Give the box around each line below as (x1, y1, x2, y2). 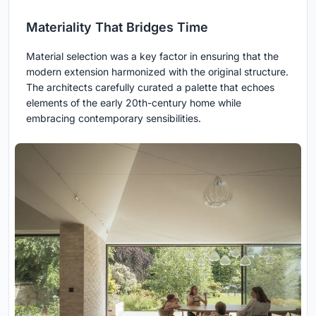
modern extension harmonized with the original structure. (26, 65, 288, 78)
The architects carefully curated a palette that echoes (26, 80, 274, 93)
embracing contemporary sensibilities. (26, 111, 201, 124)
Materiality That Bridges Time (26, 19, 208, 35)
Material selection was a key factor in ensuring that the (26, 49, 279, 62)
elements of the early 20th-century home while (26, 96, 241, 109)
